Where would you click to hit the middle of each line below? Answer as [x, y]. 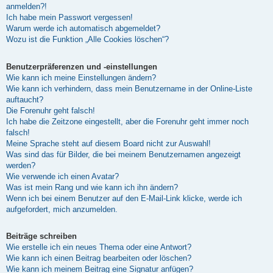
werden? [21, 165]
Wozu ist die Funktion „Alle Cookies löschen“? [87, 40]
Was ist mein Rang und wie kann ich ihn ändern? [92, 187]
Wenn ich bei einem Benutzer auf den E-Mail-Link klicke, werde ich [124, 198]
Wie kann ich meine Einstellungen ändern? [81, 77]
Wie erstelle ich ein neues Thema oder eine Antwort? [99, 247]
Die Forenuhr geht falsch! [51, 110]
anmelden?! [27, 7]
